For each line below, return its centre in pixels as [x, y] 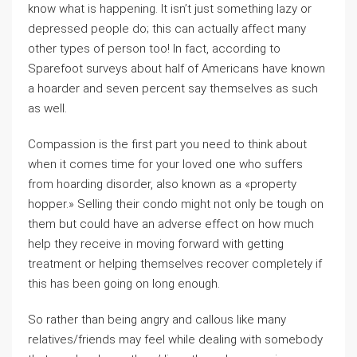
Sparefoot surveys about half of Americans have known [177, 69]
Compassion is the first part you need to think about [167, 144]
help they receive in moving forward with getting [156, 244]
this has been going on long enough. [124, 284]
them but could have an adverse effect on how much [171, 224]
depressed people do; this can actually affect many [167, 29]
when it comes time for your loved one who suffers [165, 164]
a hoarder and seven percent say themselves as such [173, 88]
